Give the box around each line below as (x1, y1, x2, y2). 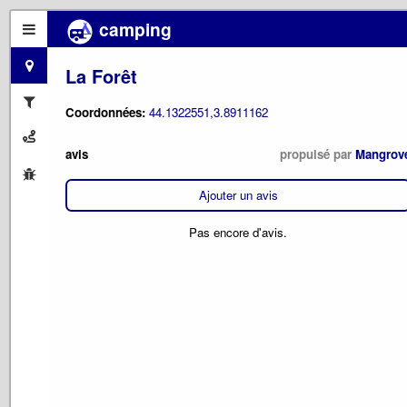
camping (94, 16, 172, 42)
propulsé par (280, 144, 355, 163)
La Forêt (65, 62, 137, 89)
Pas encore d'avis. (189, 223, 287, 242)
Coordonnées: (65, 104, 149, 122)
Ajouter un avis (198, 186, 278, 204)
